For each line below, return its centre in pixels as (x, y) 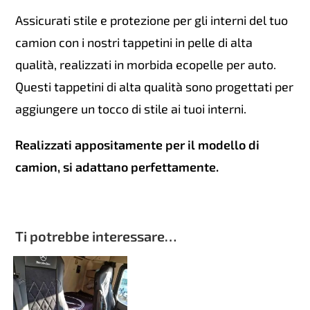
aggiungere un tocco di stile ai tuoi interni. (131, 109)
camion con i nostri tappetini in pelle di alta (134, 43)
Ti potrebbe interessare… (96, 236)
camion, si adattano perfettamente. (117, 167)
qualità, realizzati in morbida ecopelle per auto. (146, 65)
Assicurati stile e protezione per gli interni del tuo (152, 20)
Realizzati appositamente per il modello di (138, 145)
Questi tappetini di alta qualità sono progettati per (155, 87)
